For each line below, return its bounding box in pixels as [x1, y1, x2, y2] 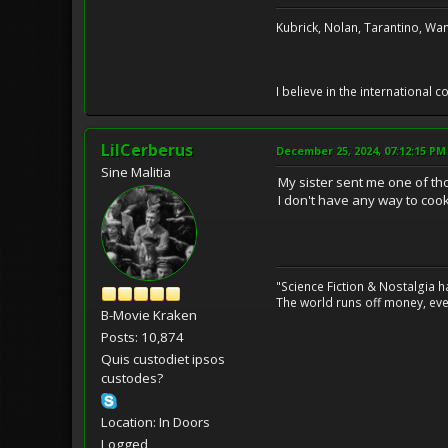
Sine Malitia [101, 162, 171, 181]
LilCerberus [101, 138, 193, 161]
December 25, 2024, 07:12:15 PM [276, 142, 446, 158]
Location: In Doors [101, 412, 210, 431]
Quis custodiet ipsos [101, 349, 225, 368]
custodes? [101, 368, 163, 387]
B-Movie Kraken [101, 305, 197, 324]
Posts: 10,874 [101, 327, 184, 346]
